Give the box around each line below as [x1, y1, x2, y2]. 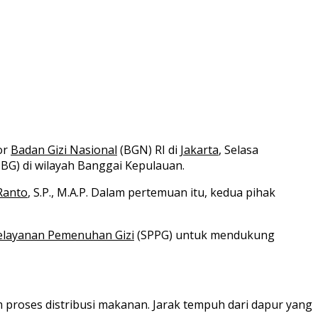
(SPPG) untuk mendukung [134, 226, 275, 243]
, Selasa [219, 141, 258, 158]
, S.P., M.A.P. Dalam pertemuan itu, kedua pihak [28, 184, 275, 200]
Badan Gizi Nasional [11, 141, 117, 158]
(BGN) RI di [117, 141, 180, 158]
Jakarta [180, 141, 219, 158]
